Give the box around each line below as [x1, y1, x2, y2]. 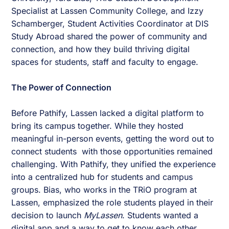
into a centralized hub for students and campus [11, 172, 193, 182]
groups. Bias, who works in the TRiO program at [11, 185, 197, 195]
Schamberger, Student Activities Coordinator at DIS [11, 18, 209, 29]
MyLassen [84, 210, 123, 221]
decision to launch [11, 210, 84, 221]
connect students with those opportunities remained [11, 146, 213, 157]
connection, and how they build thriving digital [11, 44, 190, 55]
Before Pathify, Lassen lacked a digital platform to [11, 108, 204, 119]
